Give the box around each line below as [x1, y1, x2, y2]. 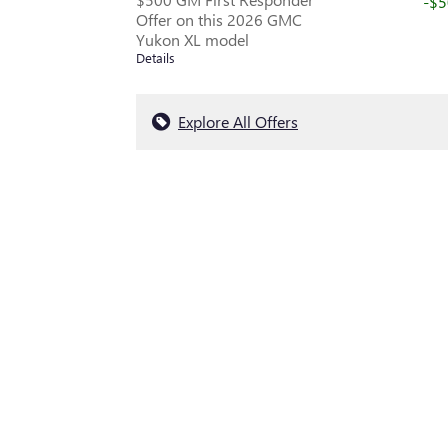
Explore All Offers [178, 111, 298, 133]
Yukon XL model [136, 29, 249, 51]
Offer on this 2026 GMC [136, 9, 302, 31]
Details [136, 49, 175, 67]
